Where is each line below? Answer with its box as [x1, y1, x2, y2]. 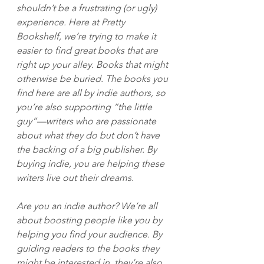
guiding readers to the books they [16, 242, 161, 254]
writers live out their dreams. [16, 171, 134, 183]
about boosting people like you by [16, 214, 164, 226]
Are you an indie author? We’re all [16, 200, 160, 212]
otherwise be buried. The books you [16, 72, 170, 84]
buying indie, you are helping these [16, 157, 167, 169]
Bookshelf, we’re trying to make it [16, 30, 159, 42]
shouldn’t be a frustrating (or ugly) [16, 2, 159, 14]
